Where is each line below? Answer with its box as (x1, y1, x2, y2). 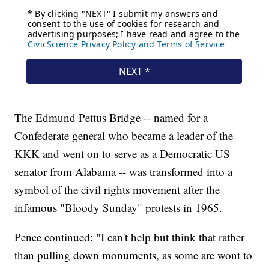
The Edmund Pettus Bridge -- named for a (14, 109, 208, 125)
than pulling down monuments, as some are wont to (14, 247, 253, 262)
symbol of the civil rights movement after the (14, 181, 220, 197)
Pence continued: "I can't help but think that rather (14, 229, 245, 244)
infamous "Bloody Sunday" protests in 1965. (14, 199, 223, 215)
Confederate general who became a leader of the (14, 127, 234, 143)
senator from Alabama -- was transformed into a (14, 163, 233, 179)
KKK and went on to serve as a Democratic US (14, 145, 231, 161)
